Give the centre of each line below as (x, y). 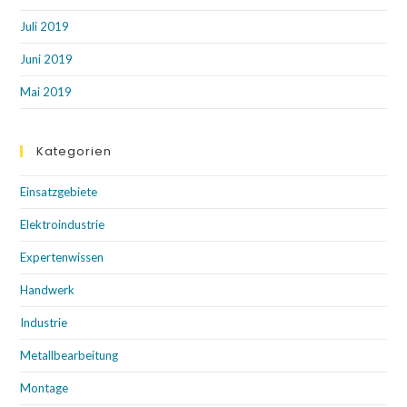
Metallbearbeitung (69, 356)
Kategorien (74, 152)
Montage (45, 388)
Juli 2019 (45, 27)
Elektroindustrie (63, 225)
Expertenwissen (62, 258)
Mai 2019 (46, 92)
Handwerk (48, 290)
